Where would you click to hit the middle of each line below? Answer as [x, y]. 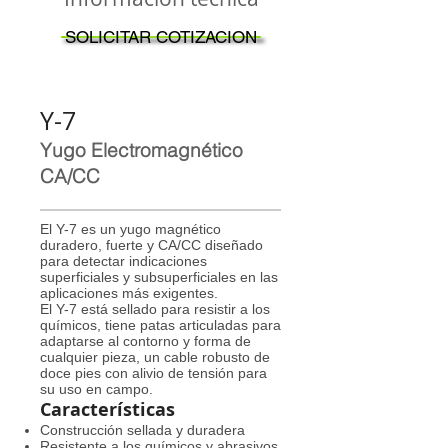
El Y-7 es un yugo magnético [130, 229]
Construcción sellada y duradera [142, 430]
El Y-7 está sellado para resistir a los [155, 309]
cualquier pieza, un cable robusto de [155, 357]
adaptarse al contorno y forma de [145, 341]
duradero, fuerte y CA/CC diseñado [151, 245]
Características [107, 409]
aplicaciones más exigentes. [129, 293]
